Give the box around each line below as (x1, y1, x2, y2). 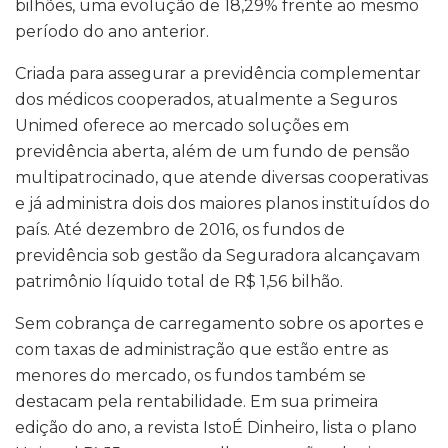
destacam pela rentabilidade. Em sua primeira (15, 392, 378, 412)
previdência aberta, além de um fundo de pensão (15, 142, 410, 162)
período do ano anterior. (15, 22, 209, 42)
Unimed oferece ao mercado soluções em (15, 116, 349, 136)
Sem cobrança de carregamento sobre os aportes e (15, 314, 424, 334)
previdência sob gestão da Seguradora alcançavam (15, 246, 420, 266)
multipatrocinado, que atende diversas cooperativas (15, 168, 428, 188)
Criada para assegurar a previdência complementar (15, 64, 421, 84)
